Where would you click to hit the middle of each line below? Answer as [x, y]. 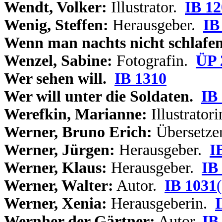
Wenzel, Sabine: [58, 61]
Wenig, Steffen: [56, 25]
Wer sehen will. [55, 79]
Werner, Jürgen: [59, 150]
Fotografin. [154, 61]
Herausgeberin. [161, 203]
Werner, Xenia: [55, 203]
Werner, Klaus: [55, 168]
